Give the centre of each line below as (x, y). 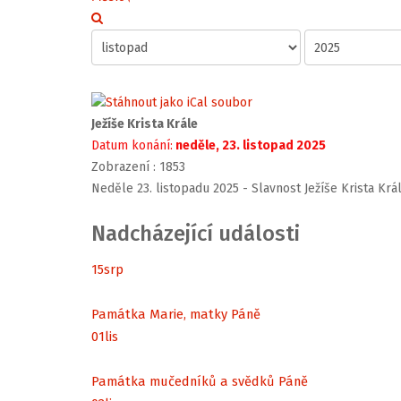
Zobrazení (120, 167)
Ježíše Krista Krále (145, 124)
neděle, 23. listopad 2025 (249, 146)
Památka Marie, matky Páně (176, 314)
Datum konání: (132, 146)
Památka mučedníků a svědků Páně (200, 381)
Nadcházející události (196, 234)
